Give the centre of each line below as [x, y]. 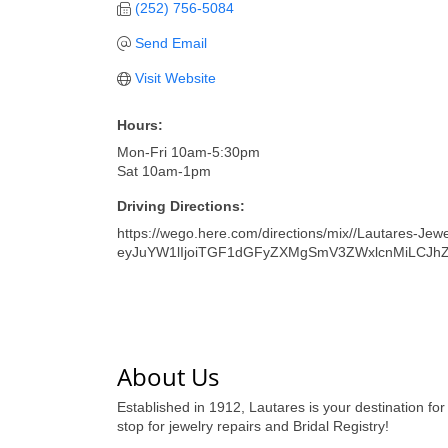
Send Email [170, 43]
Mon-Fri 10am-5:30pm [188, 152]
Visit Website [175, 78]
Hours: [140, 125]
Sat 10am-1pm [164, 171]
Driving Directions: [181, 206]
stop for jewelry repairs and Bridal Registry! [253, 426]
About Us [168, 376]
